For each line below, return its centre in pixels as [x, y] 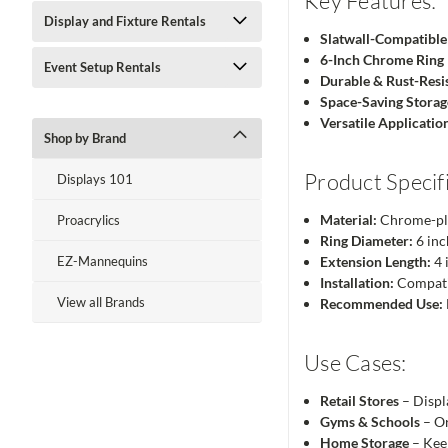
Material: [349, 220]
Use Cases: [355, 363]
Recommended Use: [382, 304]
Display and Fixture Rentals [125, 21]
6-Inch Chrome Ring [382, 60]
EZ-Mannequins [102, 261]
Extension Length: [376, 262]
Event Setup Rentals [102, 67]
